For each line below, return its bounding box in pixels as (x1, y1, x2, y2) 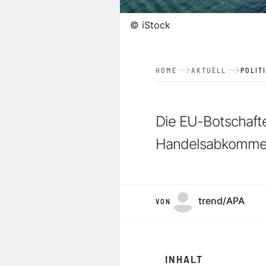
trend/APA (198, 195, 245, 207)
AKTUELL (191, 65, 226, 74)
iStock (142, 18, 170, 31)
